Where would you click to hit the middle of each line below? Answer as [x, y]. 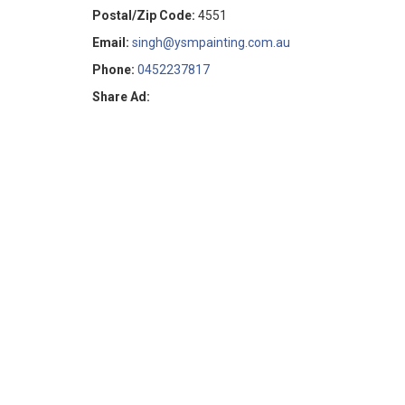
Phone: [113, 69]
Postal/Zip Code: [144, 15]
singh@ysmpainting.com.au [211, 42]
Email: [111, 42]
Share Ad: [121, 96]
